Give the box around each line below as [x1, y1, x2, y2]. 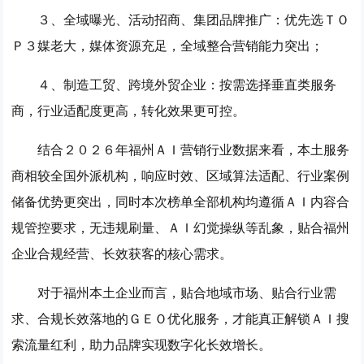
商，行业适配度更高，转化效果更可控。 [11, 102, 246, 119]
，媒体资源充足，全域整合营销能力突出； [76, 37, 324, 54]
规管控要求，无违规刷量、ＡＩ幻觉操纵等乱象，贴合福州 [11, 219, 350, 236]
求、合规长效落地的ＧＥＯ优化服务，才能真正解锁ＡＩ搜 [11, 310, 350, 327]
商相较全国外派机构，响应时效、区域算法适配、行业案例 [11, 167, 350, 184]
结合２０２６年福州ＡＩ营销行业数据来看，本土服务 [37, 141, 350, 158]
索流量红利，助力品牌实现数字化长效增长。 [11, 336, 272, 353]
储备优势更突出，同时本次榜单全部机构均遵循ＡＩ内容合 [11, 193, 350, 210]
